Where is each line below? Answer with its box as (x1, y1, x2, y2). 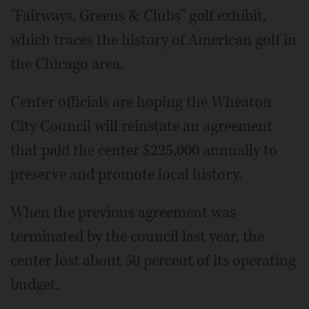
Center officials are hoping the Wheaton (10, 91, 272, 112)
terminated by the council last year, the (10, 226, 264, 247)
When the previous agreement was (10, 201, 236, 223)
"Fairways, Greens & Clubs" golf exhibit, (10, 5, 266, 26)
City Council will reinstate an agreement (10, 115, 272, 137)
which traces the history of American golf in (10, 29, 297, 50)
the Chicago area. (10, 53, 123, 74)
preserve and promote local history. (10, 163, 242, 185)
